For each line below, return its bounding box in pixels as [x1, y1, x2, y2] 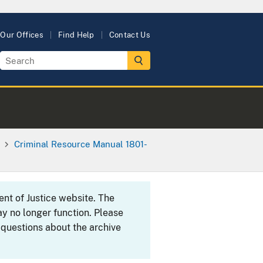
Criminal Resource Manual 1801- [14, 138, 148, 149]
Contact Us [109, 31, 150, 39]
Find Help [58, 31, 95, 39]
